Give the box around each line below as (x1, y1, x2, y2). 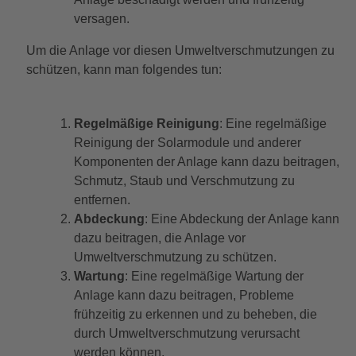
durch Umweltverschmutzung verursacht (73, 327, 300, 341)
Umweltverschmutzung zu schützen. (73, 250, 277, 265)
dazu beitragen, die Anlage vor (73, 231, 246, 246)
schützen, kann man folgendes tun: (25, 63, 222, 77)
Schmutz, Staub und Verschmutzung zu (73, 174, 295, 188)
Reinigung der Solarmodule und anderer (73, 136, 301, 150)
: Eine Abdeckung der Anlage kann (144, 212, 339, 226)
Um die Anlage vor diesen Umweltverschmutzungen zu (25, 44, 335, 58)
